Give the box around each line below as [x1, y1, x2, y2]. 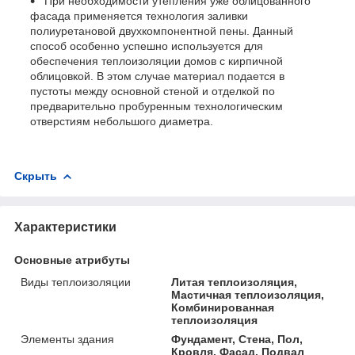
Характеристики [14, 219, 116, 234]
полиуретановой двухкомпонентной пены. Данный [30, 24, 293, 37]
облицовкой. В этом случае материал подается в [30, 69, 284, 82]
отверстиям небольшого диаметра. [30, 114, 213, 128]
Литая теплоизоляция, [171, 275, 298, 288]
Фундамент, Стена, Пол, [171, 332, 303, 345]
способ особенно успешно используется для [30, 39, 263, 52]
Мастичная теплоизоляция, [171, 288, 325, 301]
